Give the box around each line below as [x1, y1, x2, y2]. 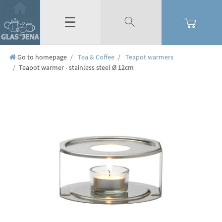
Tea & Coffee [76, 53, 115, 61]
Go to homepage [17, 53, 67, 61]
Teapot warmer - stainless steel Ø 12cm [19, 63, 134, 72]
